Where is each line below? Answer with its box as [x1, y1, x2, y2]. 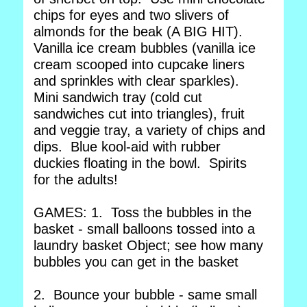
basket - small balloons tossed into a [34, 221, 255, 236]
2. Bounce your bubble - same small [34, 287, 257, 302]
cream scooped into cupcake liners [34, 57, 245, 72]
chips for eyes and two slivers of [34, 8, 229, 23]
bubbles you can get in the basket [34, 254, 243, 269]
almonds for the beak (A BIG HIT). [34, 24, 247, 39]
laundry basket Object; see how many [34, 238, 263, 253]
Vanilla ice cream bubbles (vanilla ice [34, 40, 256, 56]
